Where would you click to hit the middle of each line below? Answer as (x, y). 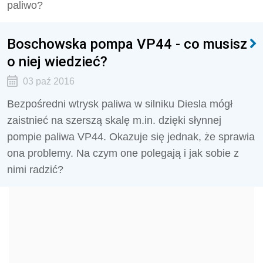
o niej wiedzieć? (57, 61)
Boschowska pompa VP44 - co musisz (127, 44)
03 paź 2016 (48, 81)
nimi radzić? (35, 170)
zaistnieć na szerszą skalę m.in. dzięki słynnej (114, 120)
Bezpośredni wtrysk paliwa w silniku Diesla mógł (120, 104)
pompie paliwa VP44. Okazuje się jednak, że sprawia (131, 137)
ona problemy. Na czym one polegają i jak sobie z (123, 153)
